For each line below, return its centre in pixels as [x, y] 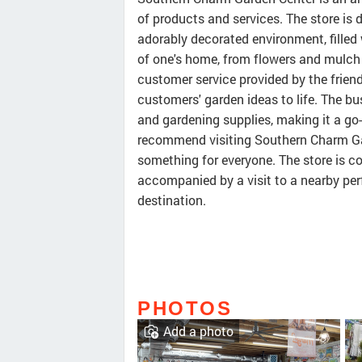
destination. [172, 200]
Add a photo [198, 331]
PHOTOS [185, 309]
